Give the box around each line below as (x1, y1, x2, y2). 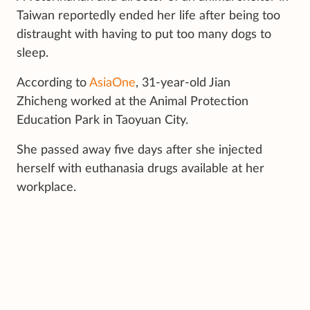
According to (17, 77, 89, 89)
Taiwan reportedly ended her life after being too (17, 10, 280, 22)
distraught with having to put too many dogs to (17, 28, 271, 41)
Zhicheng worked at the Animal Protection (17, 95, 248, 108)
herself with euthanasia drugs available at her (17, 163, 264, 175)
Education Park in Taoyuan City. (17, 114, 188, 127)
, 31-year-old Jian (136, 77, 230, 89)
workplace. (17, 181, 76, 194)
